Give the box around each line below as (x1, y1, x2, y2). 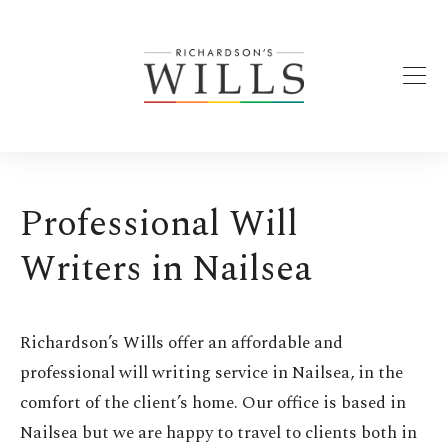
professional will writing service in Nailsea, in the (20, 359, 403, 386)
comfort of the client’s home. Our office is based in (20, 389, 406, 416)
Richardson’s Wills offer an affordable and (20, 329, 343, 356)
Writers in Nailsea (20, 241, 312, 297)
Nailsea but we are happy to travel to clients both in (20, 419, 417, 446)
